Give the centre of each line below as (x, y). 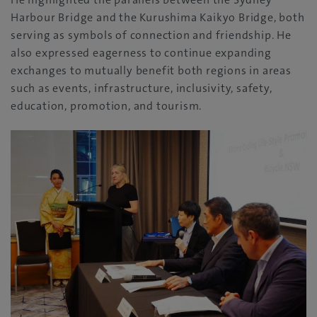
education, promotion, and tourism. (106, 106)
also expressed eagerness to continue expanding (141, 53)
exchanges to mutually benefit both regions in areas (151, 71)
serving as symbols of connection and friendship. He (151, 35)
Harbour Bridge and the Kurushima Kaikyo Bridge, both (158, 18)
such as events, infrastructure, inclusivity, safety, (142, 88)
